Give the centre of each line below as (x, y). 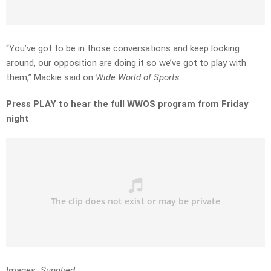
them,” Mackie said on (51, 78)
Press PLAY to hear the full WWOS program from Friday (127, 104)
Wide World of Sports (138, 78)
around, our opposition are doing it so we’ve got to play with (126, 63)
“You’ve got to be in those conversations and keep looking (123, 49)
